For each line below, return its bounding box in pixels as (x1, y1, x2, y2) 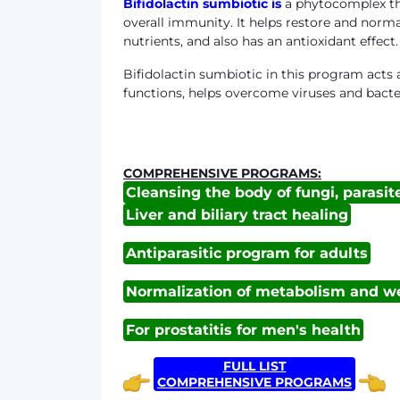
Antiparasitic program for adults (126, 245, 368, 262)
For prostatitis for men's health (126, 321, 361, 338)
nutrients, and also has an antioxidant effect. (123, 33, 398, 49)
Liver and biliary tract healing (126, 206, 348, 223)
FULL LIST (222, 358, 287, 374)
